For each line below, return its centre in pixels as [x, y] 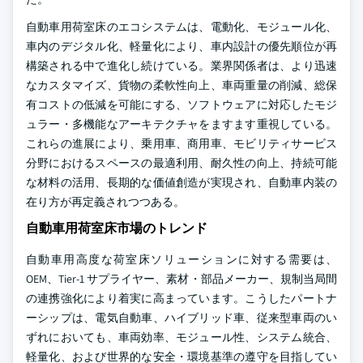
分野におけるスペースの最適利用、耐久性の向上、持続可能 [181, 163]
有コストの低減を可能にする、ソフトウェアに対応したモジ [181, 105]
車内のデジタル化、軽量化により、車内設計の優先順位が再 [181, 46]
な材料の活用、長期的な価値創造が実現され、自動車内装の [181, 182]
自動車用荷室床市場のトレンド [117, 228]
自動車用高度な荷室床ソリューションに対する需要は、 [181, 259]
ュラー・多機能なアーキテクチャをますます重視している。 [181, 124]
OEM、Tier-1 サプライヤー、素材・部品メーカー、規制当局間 [181, 279]
